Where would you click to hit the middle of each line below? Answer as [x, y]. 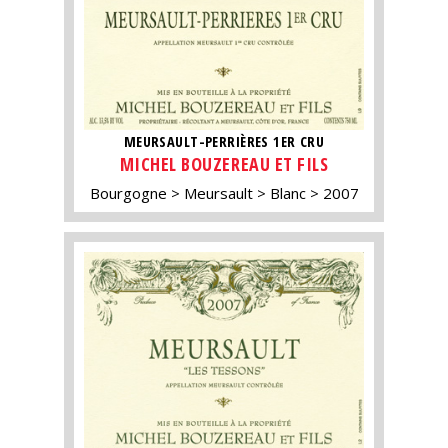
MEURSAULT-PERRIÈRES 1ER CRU [224, 142]
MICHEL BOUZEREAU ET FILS [224, 163]
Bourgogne [128, 192]
